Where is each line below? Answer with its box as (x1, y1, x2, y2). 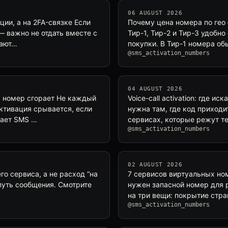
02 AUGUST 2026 (128, 161, 183, 168)
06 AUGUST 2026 (128, 10, 183, 16)
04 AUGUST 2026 (128, 85, 183, 92)
